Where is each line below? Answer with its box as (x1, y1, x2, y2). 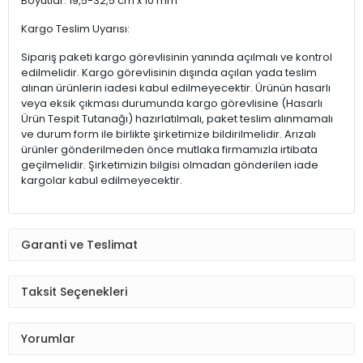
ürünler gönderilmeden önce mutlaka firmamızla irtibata (21, 142, 318, 158)
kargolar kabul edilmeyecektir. (21, 173, 182, 189)
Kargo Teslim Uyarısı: (21, 21, 130, 37)
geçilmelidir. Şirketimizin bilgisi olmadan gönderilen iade (21, 157, 318, 173)
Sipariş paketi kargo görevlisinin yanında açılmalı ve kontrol (21, 49, 332, 66)
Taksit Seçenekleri (21, 283, 127, 300)
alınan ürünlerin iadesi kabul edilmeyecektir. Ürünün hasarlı (21, 80, 331, 96)
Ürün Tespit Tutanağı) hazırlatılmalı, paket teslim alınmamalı (21, 111, 333, 127)
